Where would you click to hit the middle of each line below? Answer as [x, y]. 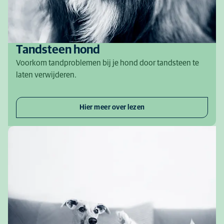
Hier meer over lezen [112, 107]
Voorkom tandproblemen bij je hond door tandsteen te [107, 63]
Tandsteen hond [58, 50]
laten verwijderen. [46, 75]
